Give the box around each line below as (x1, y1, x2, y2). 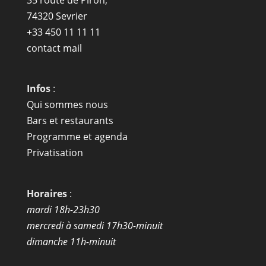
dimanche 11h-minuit (26, 235, 116, 248)
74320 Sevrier (26, 9, 87, 23)
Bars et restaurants (26, 114, 113, 128)
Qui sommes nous (26, 98, 108, 112)
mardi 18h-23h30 (26, 202, 100, 216)
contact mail (26, 42, 82, 55)
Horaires (26, 186, 67, 200)
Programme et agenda (26, 130, 128, 144)
